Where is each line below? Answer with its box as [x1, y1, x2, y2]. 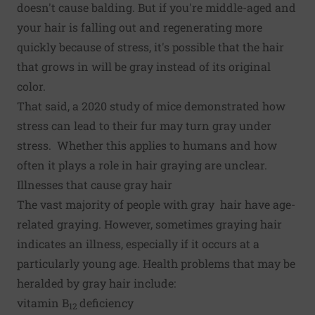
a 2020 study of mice [72, 98, 181, 114]
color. [17, 79, 46, 94]
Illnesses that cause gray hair [17, 177, 172, 193]
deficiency [79, 295, 134, 311]
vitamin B [17, 295, 69, 311]
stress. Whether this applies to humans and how [17, 138, 277, 153]
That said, [17, 98, 72, 114]
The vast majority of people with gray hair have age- [17, 197, 295, 212]
